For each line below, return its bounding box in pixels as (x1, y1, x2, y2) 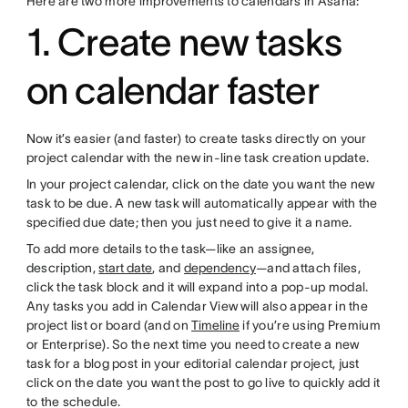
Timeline (191, 317, 240, 332)
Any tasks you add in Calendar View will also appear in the (25, 298, 368, 313)
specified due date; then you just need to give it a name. (25, 214, 352, 229)
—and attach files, (256, 260, 362, 275)
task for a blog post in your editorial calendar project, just (25, 355, 360, 371)
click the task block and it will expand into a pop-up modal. (25, 279, 369, 294)
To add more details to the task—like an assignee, (25, 240, 315, 256)
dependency (184, 260, 256, 275)
